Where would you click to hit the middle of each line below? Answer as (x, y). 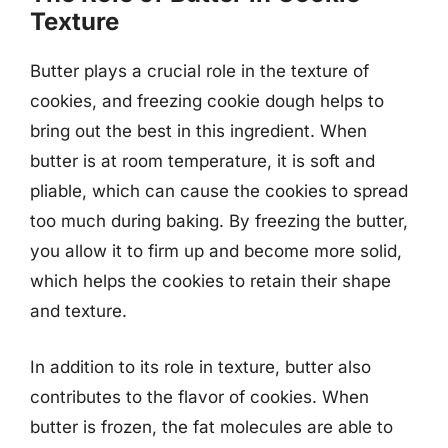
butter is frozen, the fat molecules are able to (211, 426)
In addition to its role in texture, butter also (200, 366)
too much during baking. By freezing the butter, (219, 221)
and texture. (78, 311)
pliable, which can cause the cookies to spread (219, 191)
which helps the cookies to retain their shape (210, 281)
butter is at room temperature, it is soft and (202, 161)
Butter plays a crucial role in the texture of (199, 71)
